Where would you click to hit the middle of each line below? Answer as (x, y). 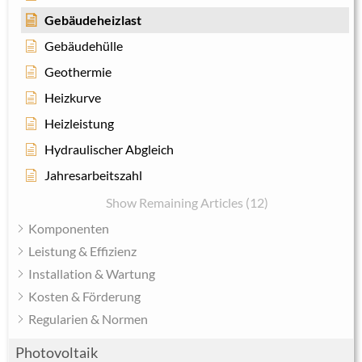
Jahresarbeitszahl (93, 175)
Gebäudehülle (84, 46)
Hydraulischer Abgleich (109, 149)
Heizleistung (79, 124)
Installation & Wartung (92, 274)
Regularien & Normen (88, 319)
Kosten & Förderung (84, 297)
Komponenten (69, 229)
